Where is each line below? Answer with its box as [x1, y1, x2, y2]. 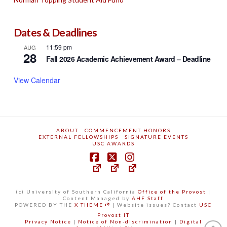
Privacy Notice [24, 218, 71, 224]
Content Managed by [63, 195, 132, 201]
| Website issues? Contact [110, 201, 200, 208]
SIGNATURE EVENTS [124, 133, 188, 140]
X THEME [74, 201, 104, 208]
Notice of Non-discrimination [78, 218, 173, 224]
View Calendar [13, 74, 60, 85]
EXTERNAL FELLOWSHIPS [38, 133, 119, 140]
